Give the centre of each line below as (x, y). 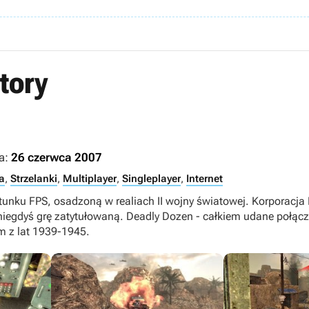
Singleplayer (151, 179)
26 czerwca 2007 (57, 157)
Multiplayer (90, 179)
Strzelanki (34, 179)
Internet (205, 179)
